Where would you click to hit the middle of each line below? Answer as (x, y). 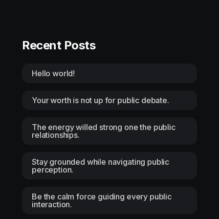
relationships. (56, 135)
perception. (53, 169)
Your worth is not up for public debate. (100, 100)
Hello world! (54, 73)
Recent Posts (59, 45)
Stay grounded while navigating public (101, 162)
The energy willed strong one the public (104, 127)
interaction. (52, 204)
